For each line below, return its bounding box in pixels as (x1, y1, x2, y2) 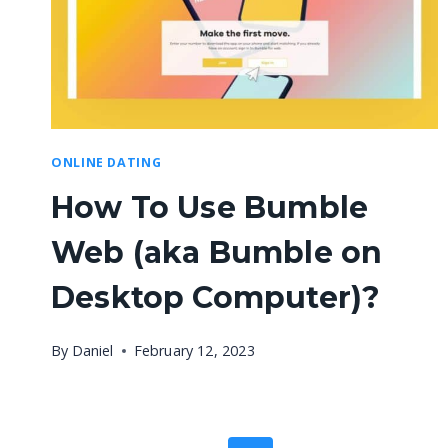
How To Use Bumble (51, 189, 369, 227)
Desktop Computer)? (51, 279, 381, 317)
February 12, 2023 (133, 340, 255, 360)
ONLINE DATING (51, 153, 162, 171)
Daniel (71, 340, 114, 360)
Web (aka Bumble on (51, 234, 383, 272)
